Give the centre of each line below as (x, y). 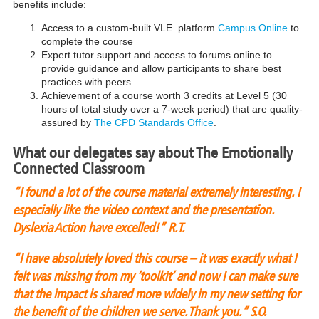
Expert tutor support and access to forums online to (156, 54)
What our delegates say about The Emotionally (152, 153)
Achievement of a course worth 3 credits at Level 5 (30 (164, 95)
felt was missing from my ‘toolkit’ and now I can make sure (155, 276)
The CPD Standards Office (153, 122)
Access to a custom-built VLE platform (129, 27)
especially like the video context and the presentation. (143, 210)
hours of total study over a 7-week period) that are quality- (172, 109)
